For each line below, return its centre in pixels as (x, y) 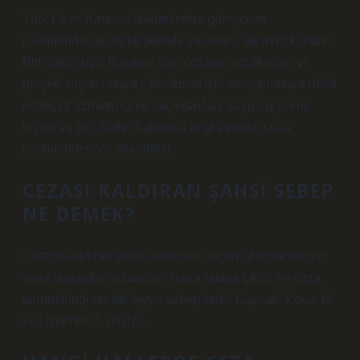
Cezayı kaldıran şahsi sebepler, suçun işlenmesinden (174, 256)
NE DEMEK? (79, 214)
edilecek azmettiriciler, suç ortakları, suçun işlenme (166, 106)
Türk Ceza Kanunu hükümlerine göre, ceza (145, 19)
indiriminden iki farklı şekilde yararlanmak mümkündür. (177, 41)
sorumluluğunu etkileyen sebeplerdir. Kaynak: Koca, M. (179, 299)
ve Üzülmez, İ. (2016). (84, 321)
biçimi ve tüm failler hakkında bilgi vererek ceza (157, 127)
